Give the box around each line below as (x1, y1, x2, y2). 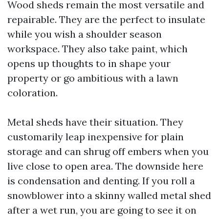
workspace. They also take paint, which (7, 43, 188, 55)
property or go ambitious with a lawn (7, 72, 178, 84)
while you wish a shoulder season (7, 28, 162, 40)
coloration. (7, 87, 58, 99)
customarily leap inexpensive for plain (7, 131, 184, 143)
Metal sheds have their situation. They (7, 116, 183, 128)
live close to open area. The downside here (7, 160, 203, 172)
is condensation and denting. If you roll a (7, 175, 195, 187)
